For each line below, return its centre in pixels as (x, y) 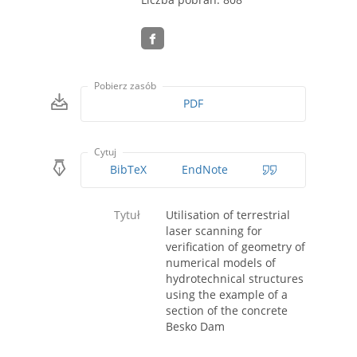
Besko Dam (195, 327)
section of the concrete (227, 311)
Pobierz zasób (126, 86)
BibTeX (128, 170)
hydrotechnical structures (235, 279)
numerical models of (221, 263)
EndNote (204, 170)
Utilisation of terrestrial (228, 215)
